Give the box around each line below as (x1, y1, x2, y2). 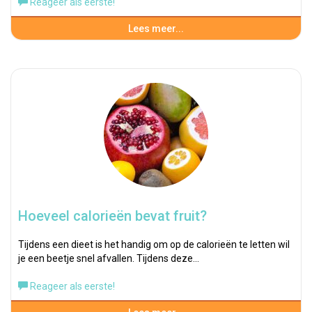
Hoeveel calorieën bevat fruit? (18, 208, 207, 224)
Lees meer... (128, 23, 184, 34)
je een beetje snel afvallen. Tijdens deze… (18, 253, 199, 264)
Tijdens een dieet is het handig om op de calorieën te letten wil (18, 239, 290, 250)
